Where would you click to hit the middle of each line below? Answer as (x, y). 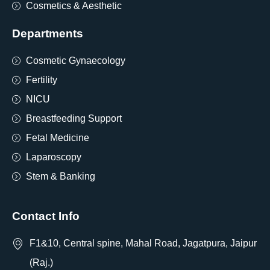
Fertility (41, 80)
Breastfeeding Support (74, 119)
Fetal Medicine (57, 138)
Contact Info (46, 216)
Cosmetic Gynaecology (75, 61)
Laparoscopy (53, 157)
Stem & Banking (60, 177)
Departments (48, 34)
